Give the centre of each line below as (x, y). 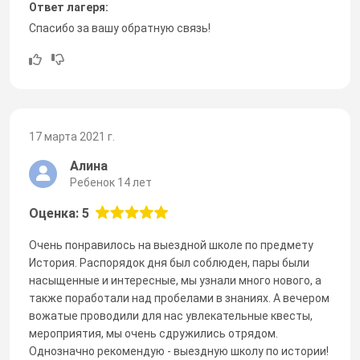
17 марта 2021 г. (72, 136)
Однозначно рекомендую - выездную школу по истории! (179, 351)
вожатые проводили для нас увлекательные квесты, (171, 315)
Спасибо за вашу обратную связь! (120, 28)
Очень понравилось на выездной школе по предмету (171, 245)
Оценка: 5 (59, 213)
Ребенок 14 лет (111, 182)
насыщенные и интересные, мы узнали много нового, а (175, 280)
